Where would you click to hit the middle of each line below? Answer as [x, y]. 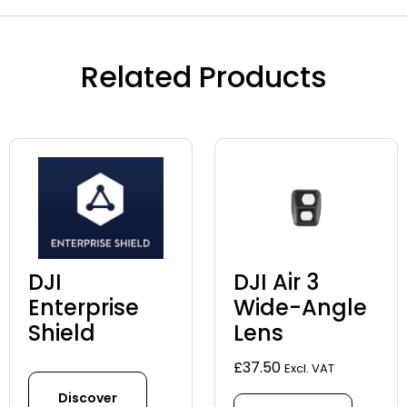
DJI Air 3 [276, 283]
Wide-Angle [300, 308]
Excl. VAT [309, 369]
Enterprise [84, 308]
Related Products [203, 77]
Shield [62, 333]
